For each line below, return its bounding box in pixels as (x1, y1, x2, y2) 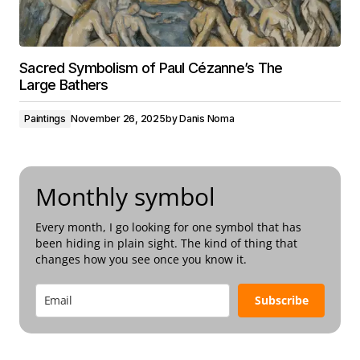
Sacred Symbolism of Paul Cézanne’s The (19, 59, 283, 76)
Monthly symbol (35, 180, 215, 213)
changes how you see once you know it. (35, 252, 247, 267)
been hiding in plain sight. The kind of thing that (35, 235, 297, 251)
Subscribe (254, 292, 309, 308)
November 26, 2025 (70, 112, 166, 125)
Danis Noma (179, 112, 235, 125)
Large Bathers (19, 76, 108, 93)
